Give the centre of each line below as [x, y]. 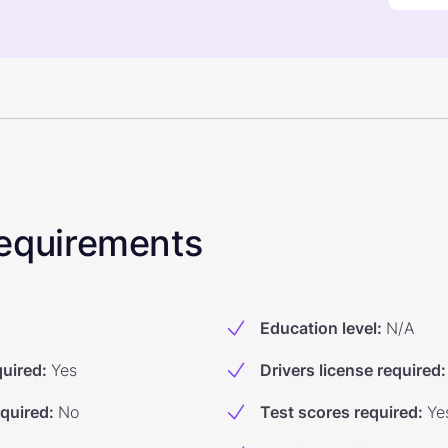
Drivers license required [350, 370]
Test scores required [339, 412]
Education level [318, 328]
